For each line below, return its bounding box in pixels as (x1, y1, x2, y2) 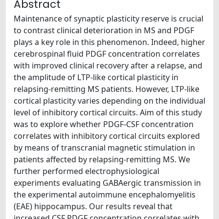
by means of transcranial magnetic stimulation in (14, 142, 195, 153)
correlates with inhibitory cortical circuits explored (14, 131, 200, 141)
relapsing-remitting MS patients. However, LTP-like (14, 84, 199, 94)
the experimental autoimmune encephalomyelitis (14, 189, 196, 200)
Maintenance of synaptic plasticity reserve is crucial (14, 13, 203, 24)
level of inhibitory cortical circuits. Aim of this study (14, 107, 202, 118)
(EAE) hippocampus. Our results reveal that (14, 201, 173, 212)
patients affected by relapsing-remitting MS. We (14, 154, 190, 165)
